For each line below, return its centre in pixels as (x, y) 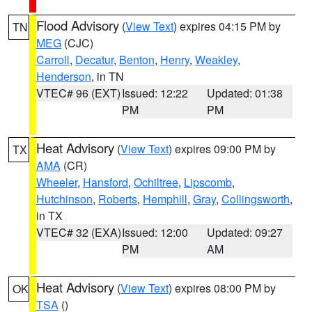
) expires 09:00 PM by (222, 149)
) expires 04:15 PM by (227, 26)
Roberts (118, 199)
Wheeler (57, 182)
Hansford (106, 182)
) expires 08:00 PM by (222, 288)
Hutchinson (64, 199)
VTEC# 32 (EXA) (79, 232)
